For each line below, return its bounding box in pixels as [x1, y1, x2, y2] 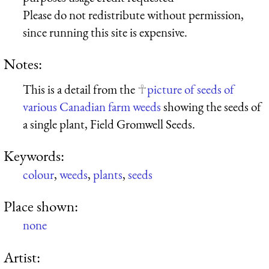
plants [93, 166, 122, 183]
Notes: [4, 53, 42, 73]
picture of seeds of [147, 80, 234, 97]
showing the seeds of [161, 98, 261, 115]
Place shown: [4, 196, 78, 216]
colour [23, 166, 54, 183]
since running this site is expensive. [23, 23, 187, 40]
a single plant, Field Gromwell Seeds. [23, 115, 195, 132]
